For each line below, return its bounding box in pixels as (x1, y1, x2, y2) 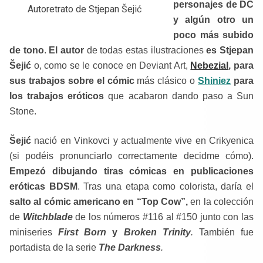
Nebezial (190, 60, 229, 70)
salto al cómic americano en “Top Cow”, (9, 197, 188, 207)
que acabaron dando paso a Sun (104, 91, 254, 101)
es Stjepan (206, 45, 254, 55)
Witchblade (22, 212, 73, 222)
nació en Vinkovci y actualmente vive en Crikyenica (31, 136, 254, 146)
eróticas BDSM (9, 181, 77, 191)
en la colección (188, 197, 254, 207)
